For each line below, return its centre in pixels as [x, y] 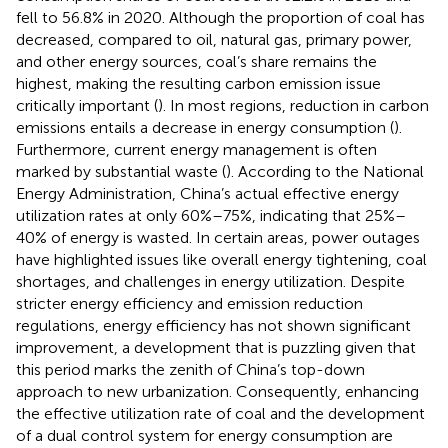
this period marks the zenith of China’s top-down [190, 369]
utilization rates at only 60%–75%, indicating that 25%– [211, 215]
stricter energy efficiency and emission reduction [189, 303]
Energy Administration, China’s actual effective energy [207, 193]
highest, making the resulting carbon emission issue [198, 83]
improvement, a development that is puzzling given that [216, 347]
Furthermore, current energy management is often [196, 149]
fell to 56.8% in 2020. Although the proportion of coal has [220, 17]
